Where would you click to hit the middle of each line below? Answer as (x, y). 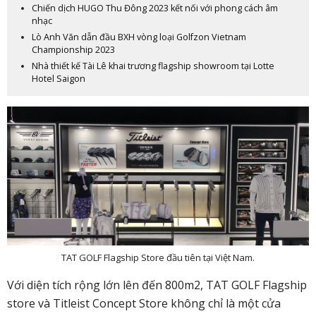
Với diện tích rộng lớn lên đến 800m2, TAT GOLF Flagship (157, 285)
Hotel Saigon (59, 78)
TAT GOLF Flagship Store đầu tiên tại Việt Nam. (158, 258)
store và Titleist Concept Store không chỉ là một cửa (144, 304)
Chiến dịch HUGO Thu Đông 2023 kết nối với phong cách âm (155, 8)
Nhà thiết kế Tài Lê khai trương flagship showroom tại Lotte (153, 66)
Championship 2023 (73, 49)
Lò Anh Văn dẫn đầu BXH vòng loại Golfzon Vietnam (139, 37)
